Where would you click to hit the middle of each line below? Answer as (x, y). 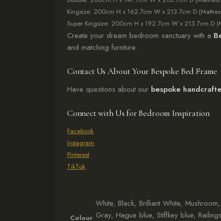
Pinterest (78, 155)
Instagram (81, 143)
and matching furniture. (102, 47)
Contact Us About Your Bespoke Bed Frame (142, 71)
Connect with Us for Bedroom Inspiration (139, 113)
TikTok (76, 166)
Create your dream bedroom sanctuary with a (140, 36)
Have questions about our (109, 89)
